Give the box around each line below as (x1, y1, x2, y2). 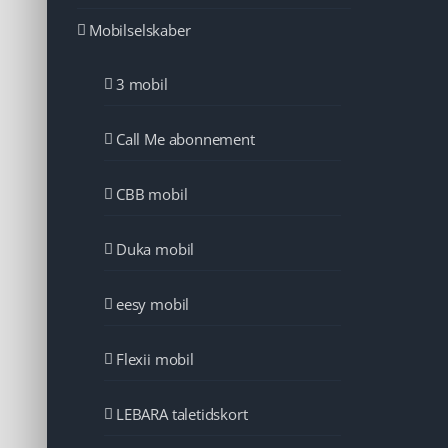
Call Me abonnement (116, 129, 255, 150)
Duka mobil (116, 239, 195, 260)
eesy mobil (116, 294, 190, 315)
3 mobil (116, 74, 168, 95)
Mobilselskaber (89, 20, 191, 41)
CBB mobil (116, 184, 188, 205)
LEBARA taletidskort (116, 404, 248, 425)
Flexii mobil (116, 349, 194, 370)
